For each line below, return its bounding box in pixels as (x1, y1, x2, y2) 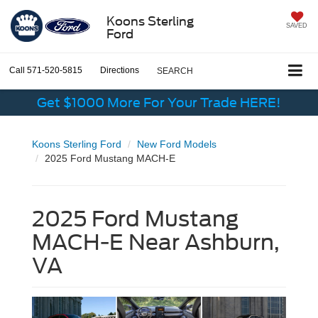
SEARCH (157, 66, 193, 77)
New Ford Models (137, 138, 216, 150)
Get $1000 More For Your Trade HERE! (37, 95, 281, 111)
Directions (100, 65, 139, 76)
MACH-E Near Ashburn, (32, 229, 280, 256)
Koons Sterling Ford (32, 138, 121, 150)
